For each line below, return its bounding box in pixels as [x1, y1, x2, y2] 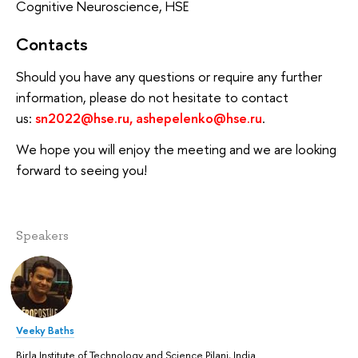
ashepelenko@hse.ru [133, 108, 262, 127]
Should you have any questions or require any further [16, 66, 322, 86]
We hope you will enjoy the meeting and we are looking [16, 140, 336, 159]
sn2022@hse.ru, [35, 108, 133, 127]
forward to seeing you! [16, 161, 147, 180]
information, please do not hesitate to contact [16, 87, 288, 106]
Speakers [16, 228, 69, 245]
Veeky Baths [16, 323, 74, 338]
